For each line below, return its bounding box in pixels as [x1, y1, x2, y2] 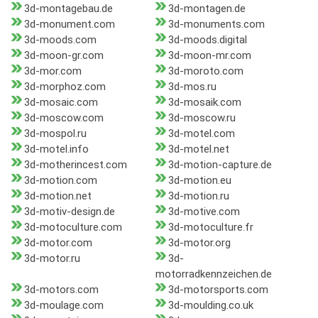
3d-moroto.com [168, 65, 243, 78]
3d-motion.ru [168, 190, 229, 203]
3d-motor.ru [24, 252, 80, 265]
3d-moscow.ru [168, 111, 236, 125]
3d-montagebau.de [24, 2, 113, 16]
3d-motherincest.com [24, 158, 127, 172]
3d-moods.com [24, 33, 97, 47]
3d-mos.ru [168, 80, 216, 94]
